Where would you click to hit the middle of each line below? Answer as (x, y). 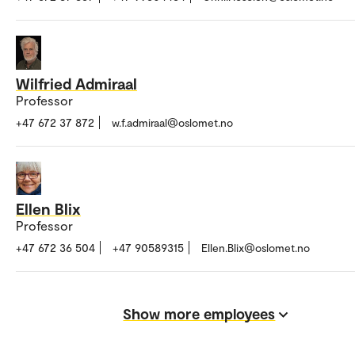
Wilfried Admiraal (76, 83)
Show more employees (199, 313)
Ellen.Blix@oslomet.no (256, 248)
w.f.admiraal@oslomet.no (172, 122)
